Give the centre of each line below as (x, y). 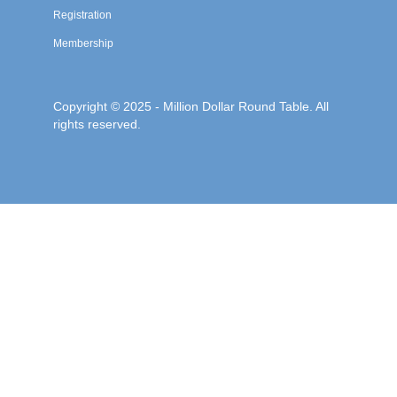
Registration (82, 15)
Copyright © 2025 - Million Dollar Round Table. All (191, 106)
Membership (83, 43)
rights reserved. (97, 124)
